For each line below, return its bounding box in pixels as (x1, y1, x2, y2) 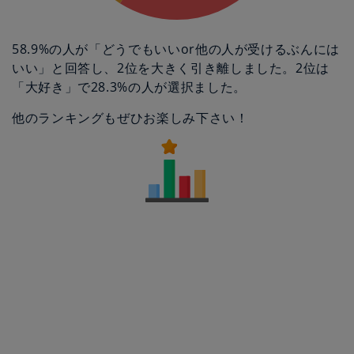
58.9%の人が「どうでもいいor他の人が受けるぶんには (12, 40, 340, 58)
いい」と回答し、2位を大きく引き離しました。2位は (12, 59, 330, 77)
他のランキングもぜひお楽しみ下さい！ (12, 109, 249, 126)
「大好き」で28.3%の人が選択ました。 (12, 78, 247, 96)
